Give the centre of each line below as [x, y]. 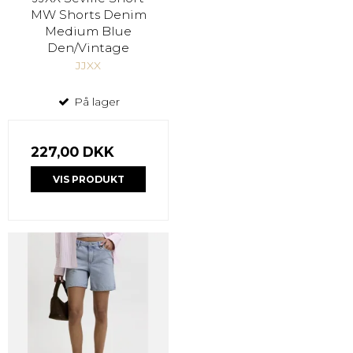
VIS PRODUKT [88, 179]
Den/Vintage [88, 48]
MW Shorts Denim [88, 15]
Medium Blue [88, 32]
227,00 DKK [72, 152]
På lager [95, 102]
